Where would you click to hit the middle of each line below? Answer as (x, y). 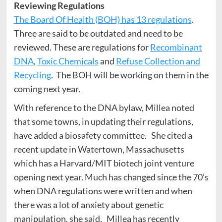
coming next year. (47, 88)
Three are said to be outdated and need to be (98, 33)
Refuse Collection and (158, 61)
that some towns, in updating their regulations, (103, 121)
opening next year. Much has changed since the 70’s (111, 177)
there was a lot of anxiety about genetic (88, 204)
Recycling (32, 75)
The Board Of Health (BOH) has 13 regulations (103, 19)
